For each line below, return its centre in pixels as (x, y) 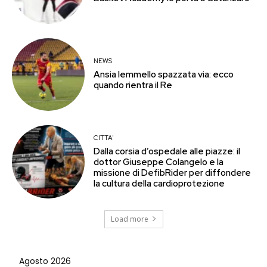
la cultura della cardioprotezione (159, 183)
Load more (129, 219)
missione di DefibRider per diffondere (173, 173)
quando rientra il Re (133, 86)
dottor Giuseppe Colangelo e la (159, 162)
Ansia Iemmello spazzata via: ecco (164, 75)
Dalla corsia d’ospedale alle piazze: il (167, 151)
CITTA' (104, 137)
